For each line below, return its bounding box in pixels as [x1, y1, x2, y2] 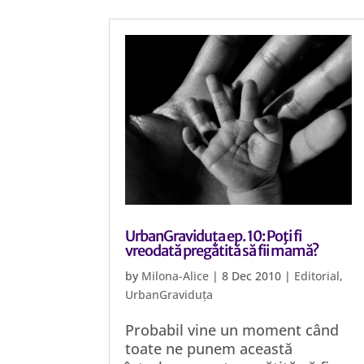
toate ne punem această [125, 339, 293, 358]
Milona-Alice [141, 268, 210, 284]
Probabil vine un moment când [125, 320, 340, 340]
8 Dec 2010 [222, 268, 282, 284]
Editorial [294, 268, 340, 284]
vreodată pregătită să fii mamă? [125, 241, 319, 260]
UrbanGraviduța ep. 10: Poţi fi [125, 227, 302, 245]
